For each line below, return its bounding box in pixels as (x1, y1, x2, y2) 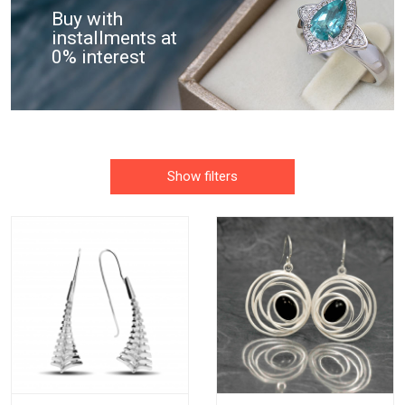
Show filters (167, 168, 238, 185)
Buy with (52, 8, 123, 31)
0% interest (52, 46, 146, 69)
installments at (52, 27, 177, 50)
